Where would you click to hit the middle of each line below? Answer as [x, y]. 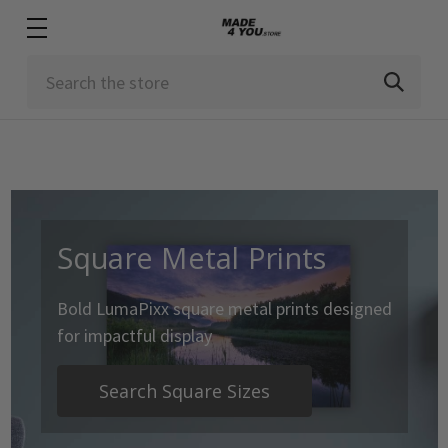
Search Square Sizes [184, 391]
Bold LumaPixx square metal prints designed [224, 308]
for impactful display [134, 335]
